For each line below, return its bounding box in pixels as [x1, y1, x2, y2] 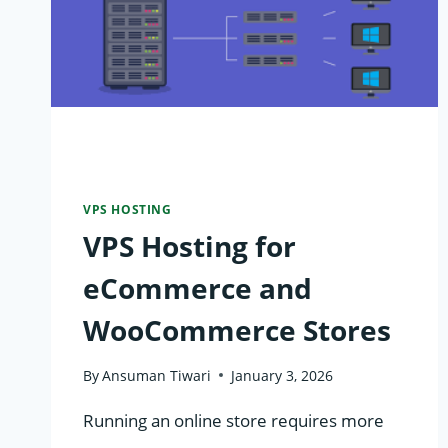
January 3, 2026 [231, 365, 334, 385]
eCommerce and [83, 269, 312, 308]
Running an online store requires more [83, 408, 384, 432]
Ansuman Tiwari [102, 365, 212, 385]
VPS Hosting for [83, 227, 296, 266]
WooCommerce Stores [83, 311, 391, 350]
